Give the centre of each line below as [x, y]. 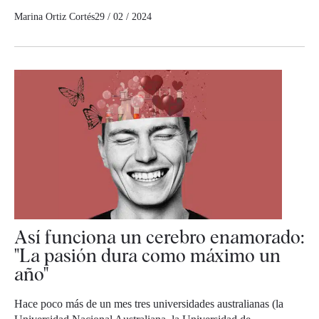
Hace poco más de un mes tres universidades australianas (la [149, 304]
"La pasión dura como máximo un [147, 256]
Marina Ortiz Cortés [54, 17]
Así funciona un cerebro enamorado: [159, 237]
